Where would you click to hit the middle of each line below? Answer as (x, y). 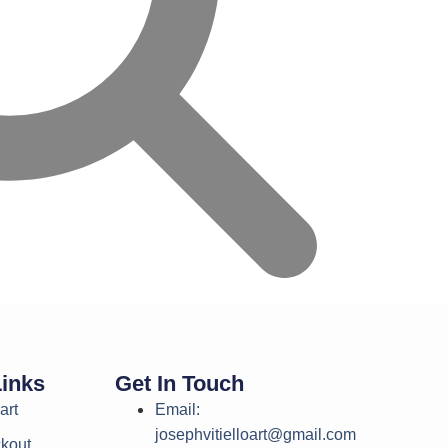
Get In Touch (179, 383)
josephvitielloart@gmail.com (255, 434)
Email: (177, 409)
